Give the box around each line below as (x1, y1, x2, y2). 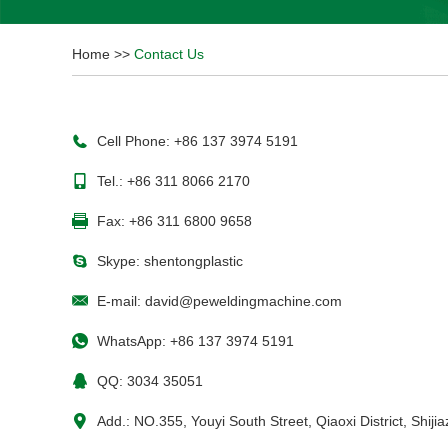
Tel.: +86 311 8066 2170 (97, 173, 250, 189)
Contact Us (134, 46, 204, 62)
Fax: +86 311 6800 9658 (97, 213, 252, 229)
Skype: (97, 253, 144, 269)
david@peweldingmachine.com (145, 293, 342, 309)
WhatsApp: (97, 333, 170, 349)
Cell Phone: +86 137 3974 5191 (97, 133, 298, 149)
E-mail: (97, 293, 145, 309)
